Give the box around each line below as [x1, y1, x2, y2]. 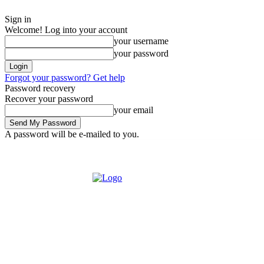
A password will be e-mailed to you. [5, 129, 139, 139]
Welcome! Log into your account [5, 25, 127, 35]
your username [114, 36, 169, 46]
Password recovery [5, 83, 75, 93]
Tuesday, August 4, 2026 [5, 143, 79, 152]
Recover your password [5, 94, 93, 104]
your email [114, 105, 153, 115]
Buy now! [173, 143, 202, 152]
